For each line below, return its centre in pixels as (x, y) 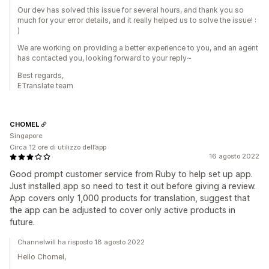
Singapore (26, 136)
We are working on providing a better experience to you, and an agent (138, 48)
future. (22, 222)
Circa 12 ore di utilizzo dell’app (58, 147)
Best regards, (41, 75)
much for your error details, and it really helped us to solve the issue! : (137, 20)
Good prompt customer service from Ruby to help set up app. (131, 174)
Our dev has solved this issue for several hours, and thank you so (131, 10)
